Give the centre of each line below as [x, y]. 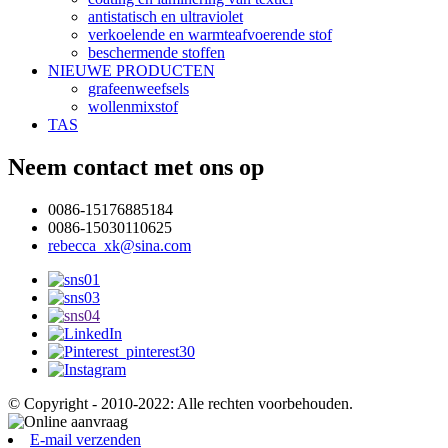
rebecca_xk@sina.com [119, 245]
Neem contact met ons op [136, 166]
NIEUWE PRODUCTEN [131, 70]
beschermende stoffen [156, 52]
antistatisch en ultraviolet [165, 16]
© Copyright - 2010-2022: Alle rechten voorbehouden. [180, 403]
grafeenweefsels [138, 88]
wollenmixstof [133, 106]
